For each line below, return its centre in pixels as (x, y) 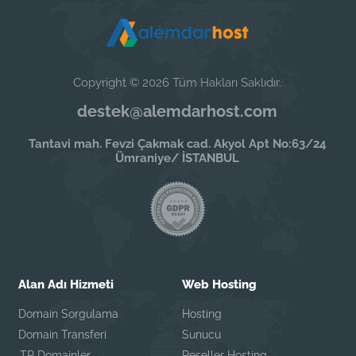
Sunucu (201, 335)
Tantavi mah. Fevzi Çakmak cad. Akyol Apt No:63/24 (177, 144)
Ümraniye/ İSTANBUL (178, 159)
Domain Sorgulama (69, 314)
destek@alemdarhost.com (178, 112)
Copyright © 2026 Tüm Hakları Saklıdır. (178, 83)
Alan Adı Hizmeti (66, 285)
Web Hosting (219, 285)
